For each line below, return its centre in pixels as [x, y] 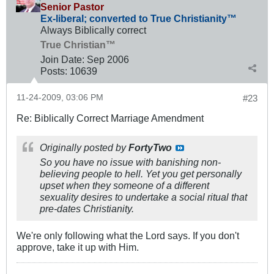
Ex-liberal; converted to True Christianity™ [139, 19]
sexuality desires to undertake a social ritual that [143, 197]
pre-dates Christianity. [87, 209]
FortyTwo [150, 148]
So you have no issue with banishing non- [130, 162]
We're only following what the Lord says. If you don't [128, 236]
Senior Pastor [72, 7]
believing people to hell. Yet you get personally [141, 174]
